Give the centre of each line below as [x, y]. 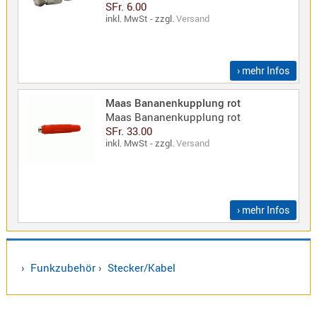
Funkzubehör [63, 268]
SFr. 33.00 [128, 131]
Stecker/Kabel [141, 268]
